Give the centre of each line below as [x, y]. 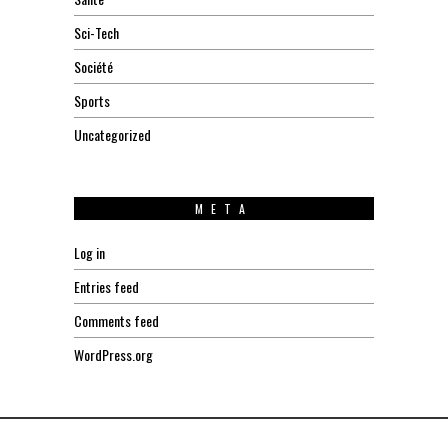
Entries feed [106, 286]
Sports [92, 100]
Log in [89, 252]
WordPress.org [113, 354]
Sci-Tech [96, 32]
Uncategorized [112, 134]
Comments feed [116, 320]
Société [93, 66]
